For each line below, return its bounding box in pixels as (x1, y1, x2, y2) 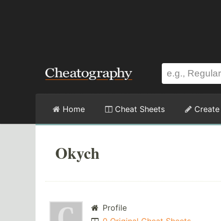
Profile (100, 203, 127, 213)
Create (192, 104, 220, 114)
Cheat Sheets (112, 104, 165, 114)
